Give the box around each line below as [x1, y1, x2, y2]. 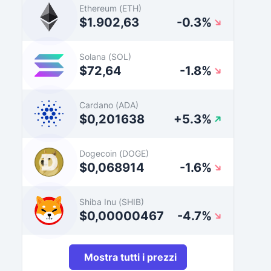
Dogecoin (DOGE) [79, 148, 149, 158]
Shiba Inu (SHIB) [79, 196, 144, 207]
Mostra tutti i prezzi [83, 251, 177, 263]
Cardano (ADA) [79, 99, 139, 110]
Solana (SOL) [79, 51, 131, 62]
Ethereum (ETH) [79, 2, 142, 13]
